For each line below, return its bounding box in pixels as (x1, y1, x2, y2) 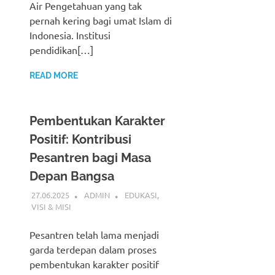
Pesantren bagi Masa (29, 150, 151, 165)
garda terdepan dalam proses (29, 243, 157, 256)
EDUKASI (124, 190, 157, 201)
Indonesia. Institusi (29, 28, 110, 41)
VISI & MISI (31, 201, 71, 212)
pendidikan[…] (29, 43, 93, 56)
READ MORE (29, 70, 78, 80)
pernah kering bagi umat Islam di (29, 14, 172, 26)
